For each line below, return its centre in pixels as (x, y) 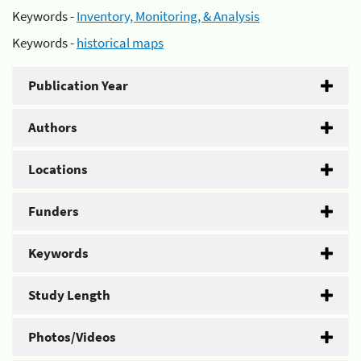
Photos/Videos (72, 337)
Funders (54, 211)
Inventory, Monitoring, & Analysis (168, 16)
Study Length (69, 295)
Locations (58, 169)
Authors (53, 127)
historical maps (120, 43)
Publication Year (78, 85)
